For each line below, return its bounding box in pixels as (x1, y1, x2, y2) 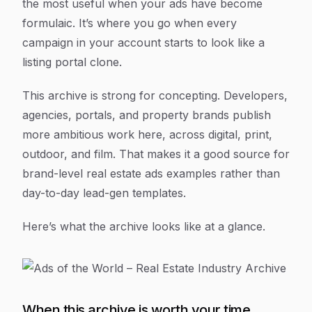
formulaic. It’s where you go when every (22, 16, 237, 30)
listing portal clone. (22, 55, 122, 69)
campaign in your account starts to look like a (22, 36, 265, 49)
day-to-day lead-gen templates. (22, 186, 186, 200)
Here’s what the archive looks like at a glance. (22, 219, 265, 233)
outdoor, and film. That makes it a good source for (22, 147, 290, 161)
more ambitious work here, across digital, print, (22, 127, 272, 141)
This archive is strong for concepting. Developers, (22, 88, 288, 102)
